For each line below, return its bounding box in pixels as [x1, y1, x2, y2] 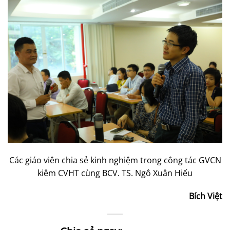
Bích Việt [189, 190, 222, 202]
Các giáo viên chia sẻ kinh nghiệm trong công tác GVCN [9, 154, 221, 166]
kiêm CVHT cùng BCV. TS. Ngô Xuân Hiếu [37, 167, 193, 179]
